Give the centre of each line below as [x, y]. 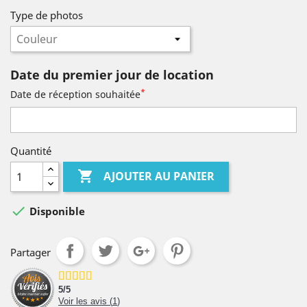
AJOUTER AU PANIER [159, 176]
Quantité [31, 151]
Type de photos [47, 15]
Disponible [56, 211]
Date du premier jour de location [112, 75]
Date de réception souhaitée [75, 94]
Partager [30, 252]
